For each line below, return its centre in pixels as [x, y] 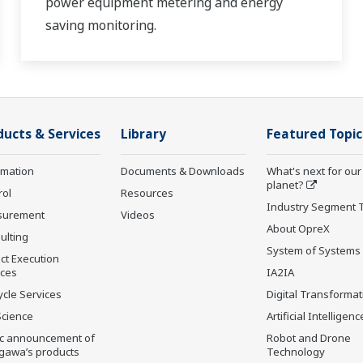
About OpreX [298, 229]
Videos [138, 215]
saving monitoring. [102, 26]
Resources [147, 193]
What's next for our [314, 171]
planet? [285, 185]
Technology [296, 352]
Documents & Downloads [183, 171]
